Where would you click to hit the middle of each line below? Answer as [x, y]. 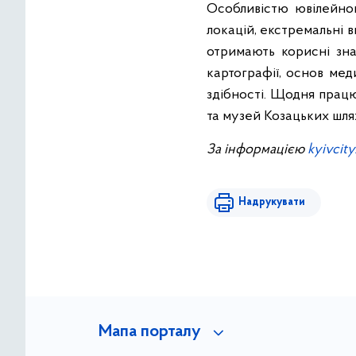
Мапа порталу [149, 332]
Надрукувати [271, 202]
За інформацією [257, 150]
